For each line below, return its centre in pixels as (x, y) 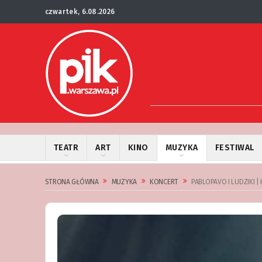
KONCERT (164, 182)
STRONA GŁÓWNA (72, 182)
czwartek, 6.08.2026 (80, 12)
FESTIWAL (235, 148)
